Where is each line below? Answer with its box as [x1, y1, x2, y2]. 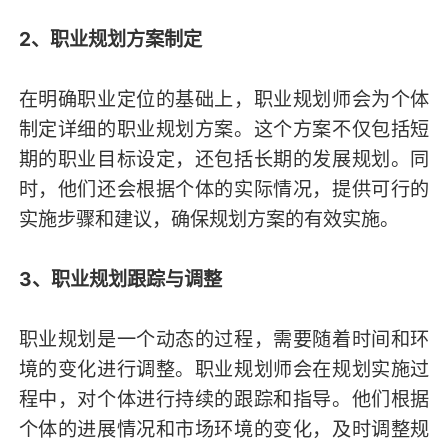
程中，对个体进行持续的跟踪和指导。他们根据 [18, 386, 430, 411]
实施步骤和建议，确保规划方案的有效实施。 [18, 206, 399, 231]
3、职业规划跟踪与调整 [18, 266, 222, 291]
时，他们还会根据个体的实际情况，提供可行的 [18, 176, 430, 201]
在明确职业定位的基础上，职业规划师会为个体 [18, 86, 430, 111]
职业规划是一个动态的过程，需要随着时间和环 [18, 326, 430, 351]
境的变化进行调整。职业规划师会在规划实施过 [18, 356, 430, 381]
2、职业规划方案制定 [18, 26, 202, 51]
